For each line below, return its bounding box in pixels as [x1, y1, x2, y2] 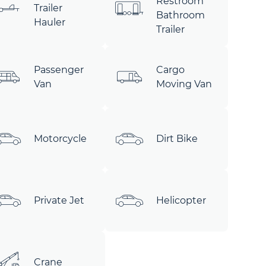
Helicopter [156, 195, 207, 206]
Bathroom [156, 9, 205, 21]
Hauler [33, 17, 65, 28]
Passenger [33, 64, 84, 75]
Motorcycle [33, 133, 87, 144]
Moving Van [156, 78, 213, 90]
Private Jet [33, 195, 84, 206]
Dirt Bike [156, 133, 198, 144]
